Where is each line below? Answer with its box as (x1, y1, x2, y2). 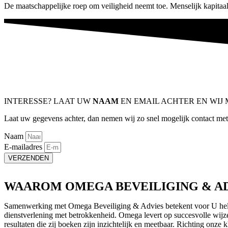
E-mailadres (4, 142, 44, 151)
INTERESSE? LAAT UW (4, 96, 93, 105)
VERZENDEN (8, 154, 49, 162)
